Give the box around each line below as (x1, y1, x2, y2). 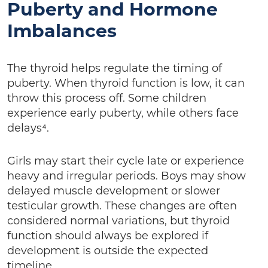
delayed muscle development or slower (7, 185, 220, 197)
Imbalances (7, 23, 117, 42)
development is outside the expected (7, 245, 208, 257)
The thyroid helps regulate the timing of (7, 63, 222, 75)
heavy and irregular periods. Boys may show (7, 170, 246, 182)
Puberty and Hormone (7, 1, 218, 20)
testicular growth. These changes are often (7, 200, 237, 212)
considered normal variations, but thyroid (7, 215, 230, 227)
